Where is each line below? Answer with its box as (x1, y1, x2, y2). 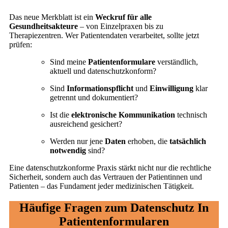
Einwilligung (150, 84, 195, 93)
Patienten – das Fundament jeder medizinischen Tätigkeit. (9, 182, 194, 191)
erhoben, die (128, 137, 169, 146)
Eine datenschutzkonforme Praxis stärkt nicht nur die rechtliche (9, 163, 211, 173)
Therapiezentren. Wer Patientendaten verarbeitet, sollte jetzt (9, 31, 199, 40)
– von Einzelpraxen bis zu (80, 22, 163, 31)
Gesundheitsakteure (9, 22, 80, 31)
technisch (177, 110, 207, 120)
